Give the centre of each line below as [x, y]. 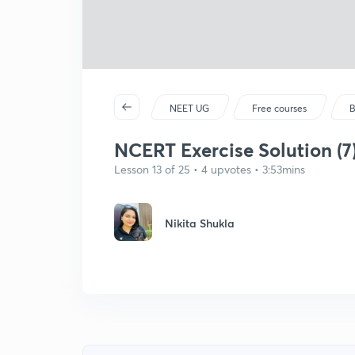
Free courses [280, 108]
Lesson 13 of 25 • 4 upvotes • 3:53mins [210, 169]
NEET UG [190, 108]
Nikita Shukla [200, 223]
